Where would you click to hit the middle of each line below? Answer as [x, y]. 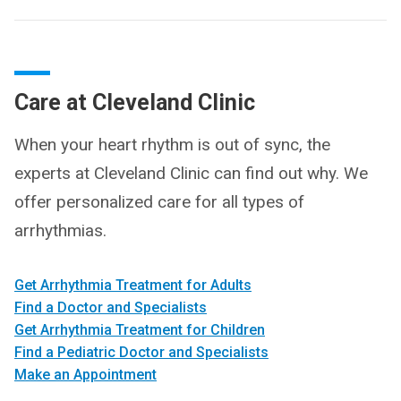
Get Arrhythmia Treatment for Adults [133, 285]
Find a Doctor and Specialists [111, 307]
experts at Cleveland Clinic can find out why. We [191, 173]
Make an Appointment [85, 374]
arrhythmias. [60, 230]
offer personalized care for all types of [159, 201]
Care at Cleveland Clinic [135, 102]
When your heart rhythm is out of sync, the [172, 144]
